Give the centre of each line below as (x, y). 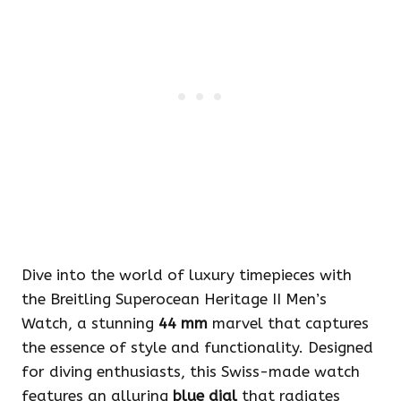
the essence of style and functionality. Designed (197, 348)
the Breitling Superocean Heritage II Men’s (174, 299)
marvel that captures (288, 324)
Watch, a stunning (90, 324)
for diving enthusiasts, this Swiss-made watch (191, 372)
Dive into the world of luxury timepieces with (187, 275)
